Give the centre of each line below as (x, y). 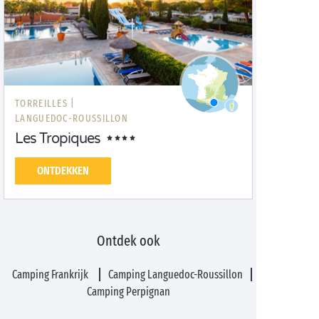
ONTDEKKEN (63, 171)
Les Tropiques (58, 139)
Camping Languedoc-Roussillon (175, 274)
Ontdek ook (128, 241)
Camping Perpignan (128, 292)
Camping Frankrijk (52, 274)
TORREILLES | (45, 104)
